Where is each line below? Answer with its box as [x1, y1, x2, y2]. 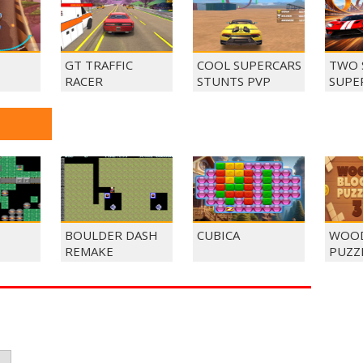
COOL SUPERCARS [197, 57, 301, 73]
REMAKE [65, 243, 113, 259]
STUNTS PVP [197, 73, 271, 89]
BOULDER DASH [65, 227, 158, 243]
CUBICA [197, 227, 240, 243]
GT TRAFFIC [65, 57, 133, 73]
